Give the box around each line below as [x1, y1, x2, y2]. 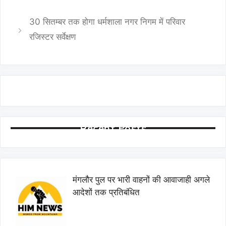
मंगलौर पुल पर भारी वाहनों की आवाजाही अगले [72, 175, 210, 185]
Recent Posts [80, 122, 146, 134]
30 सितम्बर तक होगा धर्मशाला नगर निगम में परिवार [29, 17, 186, 27]
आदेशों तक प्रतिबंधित [72, 187, 140, 197]
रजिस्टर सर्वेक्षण [29, 32, 76, 42]
